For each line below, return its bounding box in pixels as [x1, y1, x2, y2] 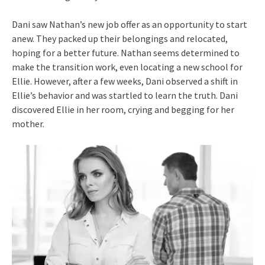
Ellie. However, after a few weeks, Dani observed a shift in [12, 75, 238, 87]
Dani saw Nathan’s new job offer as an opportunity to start [12, 18, 247, 30]
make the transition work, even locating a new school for [12, 60, 243, 73]
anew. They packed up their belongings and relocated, [12, 32, 228, 44]
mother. [12, 117, 44, 130]
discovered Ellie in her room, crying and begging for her [12, 103, 234, 115]
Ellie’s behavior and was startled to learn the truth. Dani [12, 89, 238, 101]
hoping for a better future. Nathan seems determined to [12, 46, 240, 59]
